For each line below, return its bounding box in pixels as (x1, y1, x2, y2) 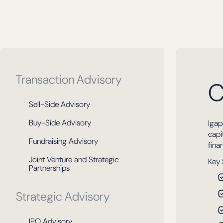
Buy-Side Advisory (29, 117, 91, 128)
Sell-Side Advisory (29, 99, 90, 110)
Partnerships (29, 163, 70, 173)
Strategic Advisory (16, 189, 110, 204)
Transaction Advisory (16, 72, 122, 87)
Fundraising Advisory (29, 136, 98, 146)
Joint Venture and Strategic (29, 154, 118, 165)
